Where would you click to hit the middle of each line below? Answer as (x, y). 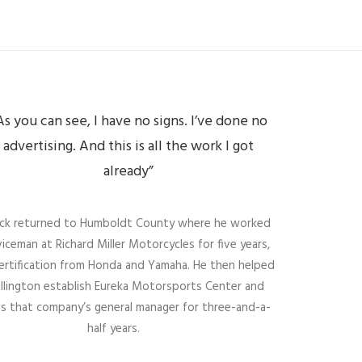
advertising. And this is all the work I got (128, 147)
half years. (113, 329)
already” (128, 172)
